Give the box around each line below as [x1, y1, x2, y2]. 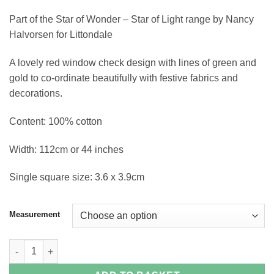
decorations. [9, 88, 62, 99]
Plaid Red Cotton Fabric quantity [9, 240, 146, 251]
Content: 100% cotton [9, 116, 102, 127]
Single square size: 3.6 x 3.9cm [9, 172, 144, 183]
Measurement [9, 210, 60, 220]
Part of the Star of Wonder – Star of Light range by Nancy [9, 14, 254, 25]
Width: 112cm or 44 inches [9, 144, 124, 155]
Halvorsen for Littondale [9, 29, 113, 40]
